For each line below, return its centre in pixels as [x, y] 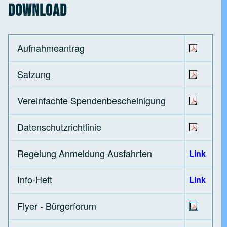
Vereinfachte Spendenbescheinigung [92, 101]
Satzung [34, 74]
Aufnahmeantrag [51, 48]
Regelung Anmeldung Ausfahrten [85, 153]
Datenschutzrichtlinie [60, 127]
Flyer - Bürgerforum [57, 206]
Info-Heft [35, 180]
